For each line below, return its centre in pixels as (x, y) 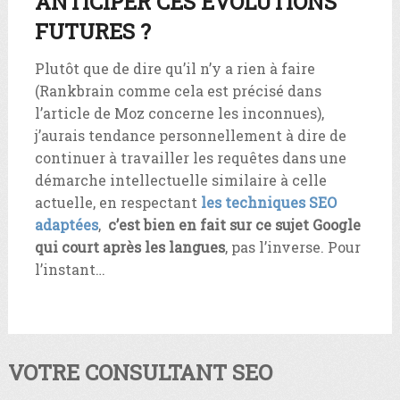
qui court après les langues (129, 246)
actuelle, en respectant (117, 202)
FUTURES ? (92, 31)
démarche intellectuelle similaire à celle (180, 179)
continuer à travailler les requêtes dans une (190, 157)
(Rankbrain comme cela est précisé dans (178, 90)
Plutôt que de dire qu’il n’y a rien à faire (175, 68)
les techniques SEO (268, 202)
